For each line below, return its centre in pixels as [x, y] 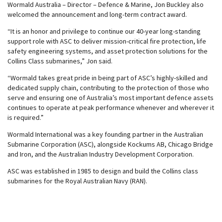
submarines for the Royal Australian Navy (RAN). [77, 181]
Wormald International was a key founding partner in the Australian [105, 134]
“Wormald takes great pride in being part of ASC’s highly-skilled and [108, 78]
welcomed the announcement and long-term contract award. [97, 14]
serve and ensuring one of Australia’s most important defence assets [111, 98]
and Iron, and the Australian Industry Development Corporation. [101, 154]
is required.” [26, 117]
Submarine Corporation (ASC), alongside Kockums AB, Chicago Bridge [110, 144]
